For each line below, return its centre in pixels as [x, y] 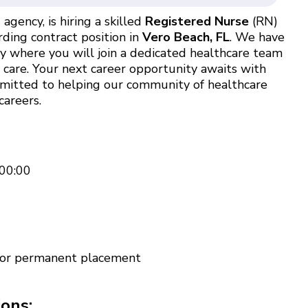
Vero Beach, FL [186, 37]
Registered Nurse [197, 21]
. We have [257, 37]
